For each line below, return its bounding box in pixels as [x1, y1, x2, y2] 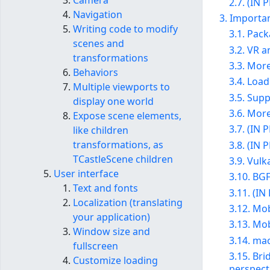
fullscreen [73, 239, 118, 253]
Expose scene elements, [73, 109, 181, 123]
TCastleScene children [73, 152, 173, 166]
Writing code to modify [73, 22, 178, 36]
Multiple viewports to [73, 80, 170, 94]
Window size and [73, 225, 150, 239]
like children [73, 124, 128, 137]
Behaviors [73, 66, 118, 80]
